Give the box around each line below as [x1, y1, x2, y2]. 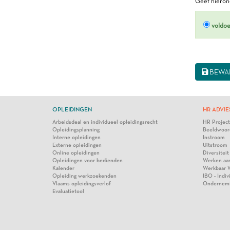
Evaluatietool [52, 188, 84, 195]
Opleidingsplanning [52, 126, 100, 133]
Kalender [52, 165, 74, 171]
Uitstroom [202, 142, 227, 148]
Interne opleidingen [52, 134, 101, 141]
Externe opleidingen [52, 142, 102, 148]
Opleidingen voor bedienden [52, 157, 123, 164]
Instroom [202, 134, 225, 141]
